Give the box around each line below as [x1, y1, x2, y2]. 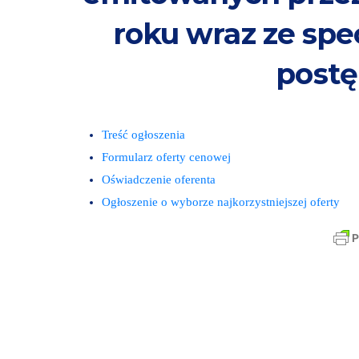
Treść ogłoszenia [102, 127, 185, 141]
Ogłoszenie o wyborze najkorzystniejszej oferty [102, 195, 340, 208]
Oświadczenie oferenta [102, 172, 216, 186]
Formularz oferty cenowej [102, 150, 231, 163]
